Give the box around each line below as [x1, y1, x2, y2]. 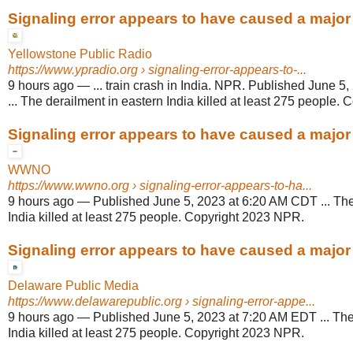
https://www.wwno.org [8, 179, 129, 193]
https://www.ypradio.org [8, 63, 138, 77]
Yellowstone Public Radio [8, 47, 152, 61]
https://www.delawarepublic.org [8, 295, 182, 309]
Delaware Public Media [8, 279, 139, 293]
